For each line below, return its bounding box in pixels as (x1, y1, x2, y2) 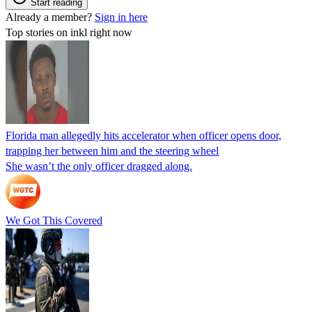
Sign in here (95, 10, 148, 23)
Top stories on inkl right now (6, 26, 132, 38)
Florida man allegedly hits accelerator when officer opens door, (6, 129, 281, 141)
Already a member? (6, 10, 95, 23)
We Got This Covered (6, 214, 102, 226)
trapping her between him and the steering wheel (6, 144, 219, 157)
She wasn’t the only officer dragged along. (6, 159, 192, 172)
